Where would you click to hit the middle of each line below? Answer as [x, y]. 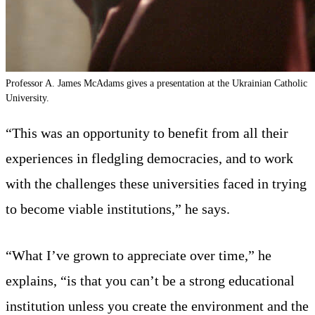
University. [27, 97]
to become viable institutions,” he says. [118, 209]
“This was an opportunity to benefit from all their [147, 133]
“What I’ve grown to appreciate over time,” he [139, 256]
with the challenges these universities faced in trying [156, 184]
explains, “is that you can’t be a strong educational [150, 281]
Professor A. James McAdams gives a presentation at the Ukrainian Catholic [156, 83]
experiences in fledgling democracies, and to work [149, 159]
